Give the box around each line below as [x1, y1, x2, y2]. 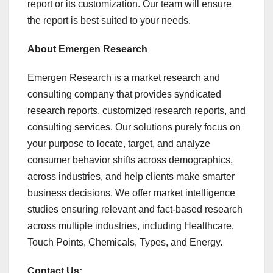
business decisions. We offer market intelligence [27, 188, 235, 199]
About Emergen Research [27, 44, 147, 55]
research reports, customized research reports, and [27, 105, 246, 116]
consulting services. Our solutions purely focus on [27, 122, 241, 133]
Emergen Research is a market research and [27, 73, 220, 83]
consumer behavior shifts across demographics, [27, 155, 233, 166]
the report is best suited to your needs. [27, 15, 191, 26]
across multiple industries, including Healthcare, [27, 221, 234, 232]
